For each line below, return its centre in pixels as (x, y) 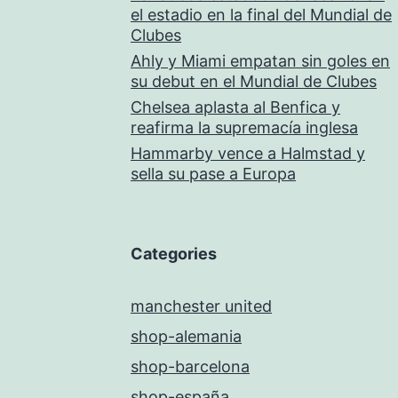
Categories (174, 254)
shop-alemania (186, 336)
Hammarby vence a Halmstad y (248, 153)
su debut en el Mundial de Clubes (254, 81)
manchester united (201, 306)
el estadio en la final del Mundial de (261, 15)
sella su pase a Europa (213, 174)
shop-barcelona (190, 366)
